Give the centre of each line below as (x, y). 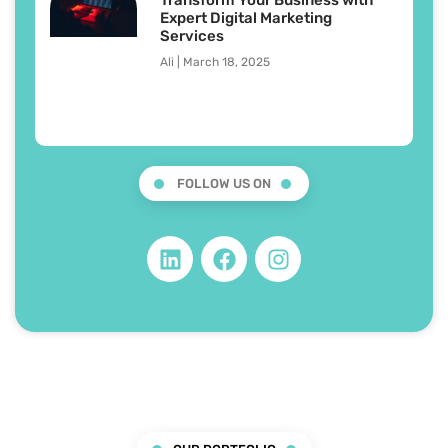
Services (192, 35)
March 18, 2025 (225, 61)
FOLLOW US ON (224, 184)
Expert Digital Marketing (246, 17)
